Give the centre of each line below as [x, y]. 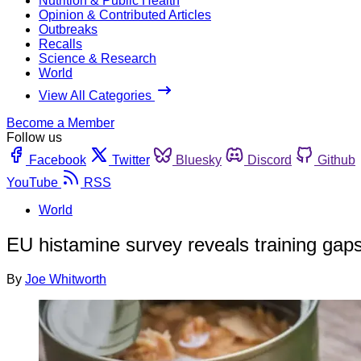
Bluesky [199, 160]
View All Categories [97, 95]
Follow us [34, 137]
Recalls [60, 44]
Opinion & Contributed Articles [125, 15]
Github [336, 160]
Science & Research [98, 58]
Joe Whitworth [66, 279]
